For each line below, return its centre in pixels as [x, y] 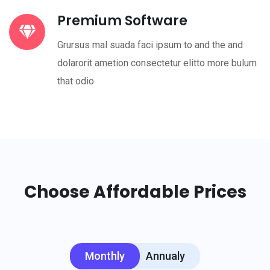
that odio [76, 81]
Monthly [105, 256]
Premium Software [122, 20]
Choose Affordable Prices [135, 192]
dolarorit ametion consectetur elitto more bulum [157, 63]
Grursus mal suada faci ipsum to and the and [150, 45]
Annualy [165, 256]
